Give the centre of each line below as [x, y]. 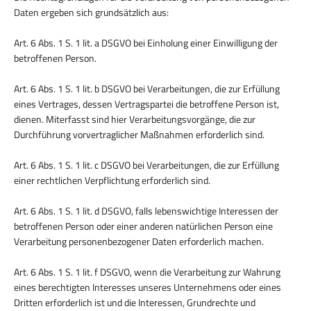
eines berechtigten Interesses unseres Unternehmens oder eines [148, 287]
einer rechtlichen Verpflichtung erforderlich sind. [112, 180]
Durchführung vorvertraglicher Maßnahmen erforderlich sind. [139, 134]
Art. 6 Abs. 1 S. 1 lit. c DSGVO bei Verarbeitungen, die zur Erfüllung [146, 165]
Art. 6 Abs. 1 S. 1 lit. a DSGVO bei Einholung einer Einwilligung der [146, 42]
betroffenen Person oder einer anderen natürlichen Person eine [143, 226]
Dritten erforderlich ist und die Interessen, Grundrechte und [135, 302]
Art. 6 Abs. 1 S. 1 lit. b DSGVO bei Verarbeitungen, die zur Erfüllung [147, 88]
